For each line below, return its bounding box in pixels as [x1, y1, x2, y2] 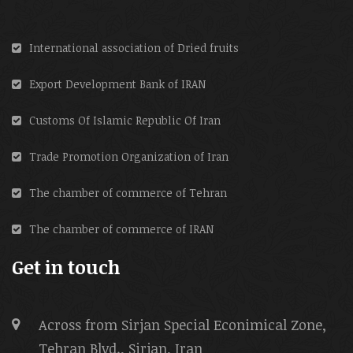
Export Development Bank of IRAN [29, 76, 206, 91]
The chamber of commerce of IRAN [29, 221, 214, 236]
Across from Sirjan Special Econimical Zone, [39, 314, 326, 334]
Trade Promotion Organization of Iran [29, 148, 229, 164]
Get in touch [12, 253, 121, 280]
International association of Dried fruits [29, 39, 239, 55]
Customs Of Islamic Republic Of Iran [29, 112, 221, 128]
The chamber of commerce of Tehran [29, 184, 227, 200]
